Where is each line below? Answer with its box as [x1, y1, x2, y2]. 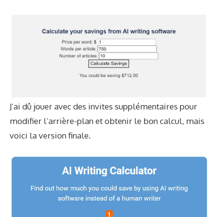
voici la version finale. [10, 130, 91, 141]
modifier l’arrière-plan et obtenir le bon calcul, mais [10, 116, 204, 126]
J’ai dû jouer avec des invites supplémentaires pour [10, 101, 197, 112]
